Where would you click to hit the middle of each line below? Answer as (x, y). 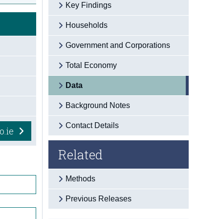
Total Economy (91, 65)
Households (87, 25)
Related (81, 154)
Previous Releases (99, 198)
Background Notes (98, 105)
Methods (81, 178)
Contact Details (92, 125)
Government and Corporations (118, 45)
